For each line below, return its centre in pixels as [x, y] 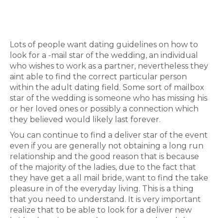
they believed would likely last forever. [85, 119]
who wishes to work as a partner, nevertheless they [109, 66]
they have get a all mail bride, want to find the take [109, 178]
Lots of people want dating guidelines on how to [104, 45]
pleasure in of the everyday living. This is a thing [102, 189]
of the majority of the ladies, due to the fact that [103, 167]
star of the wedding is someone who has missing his [109, 98]
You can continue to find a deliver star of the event [109, 135]
